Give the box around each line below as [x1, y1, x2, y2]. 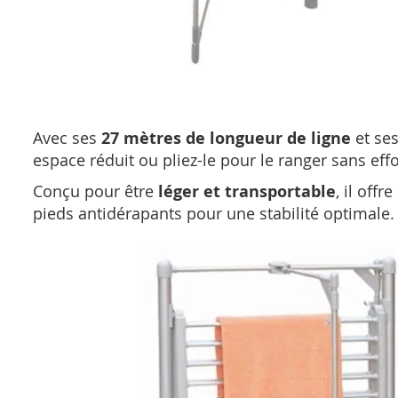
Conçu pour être [33, 180, 158, 202]
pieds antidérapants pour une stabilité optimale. [33, 203, 394, 224]
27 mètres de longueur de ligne [101, 127, 351, 149]
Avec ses [33, 127, 101, 148]
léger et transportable [158, 180, 336, 203]
